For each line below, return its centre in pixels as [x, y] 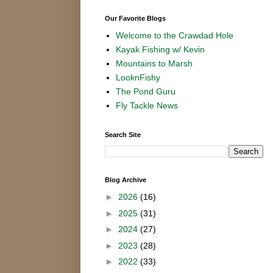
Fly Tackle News [147, 106]
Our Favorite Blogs [135, 18]
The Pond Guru [145, 92]
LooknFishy [138, 78]
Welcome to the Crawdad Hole [174, 36]
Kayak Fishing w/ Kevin [160, 50]
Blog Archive [126, 179]
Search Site [123, 134]
